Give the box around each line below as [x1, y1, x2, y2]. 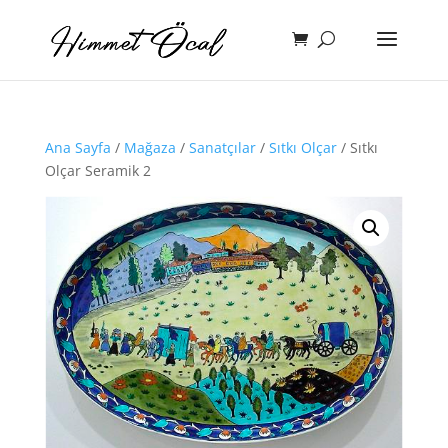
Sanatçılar [188, 138, 256, 157]
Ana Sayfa [44, 138, 111, 157]
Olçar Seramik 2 [44, 161, 151, 180]
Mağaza [123, 138, 176, 157]
